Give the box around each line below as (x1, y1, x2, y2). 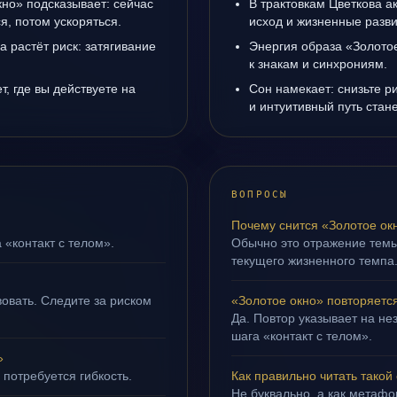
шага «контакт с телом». (231, 329, 372, 343)
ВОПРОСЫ (231, 189, 289, 200)
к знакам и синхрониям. (249, 57, 387, 71)
